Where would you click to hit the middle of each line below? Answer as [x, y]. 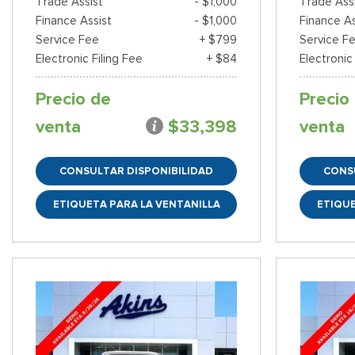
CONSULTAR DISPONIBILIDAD [137, 170]
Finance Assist [74, 20]
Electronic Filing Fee [89, 58]
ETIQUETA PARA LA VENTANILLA [136, 204]
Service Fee [67, 39]
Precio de [73, 99]
